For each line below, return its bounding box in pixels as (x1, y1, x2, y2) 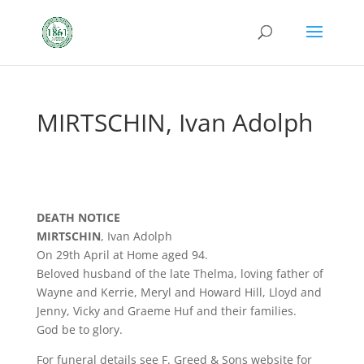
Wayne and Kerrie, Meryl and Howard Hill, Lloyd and (36, 284, 322, 300)
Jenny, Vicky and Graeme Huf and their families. (36, 303, 297, 318)
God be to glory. (36, 322, 123, 337)
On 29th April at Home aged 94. (36, 247, 208, 262)
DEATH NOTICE (36, 210, 120, 225)
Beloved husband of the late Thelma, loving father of (36, 266, 323, 281)
